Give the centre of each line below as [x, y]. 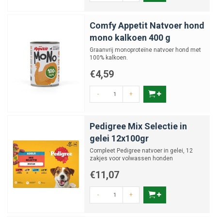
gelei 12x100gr [119, 138]
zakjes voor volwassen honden [131, 158]
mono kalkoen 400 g [130, 38]
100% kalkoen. [109, 58]
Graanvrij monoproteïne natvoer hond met [145, 50]
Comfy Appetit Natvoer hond [147, 25]
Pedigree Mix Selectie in [138, 126]
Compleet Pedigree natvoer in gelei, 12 [141, 151]
